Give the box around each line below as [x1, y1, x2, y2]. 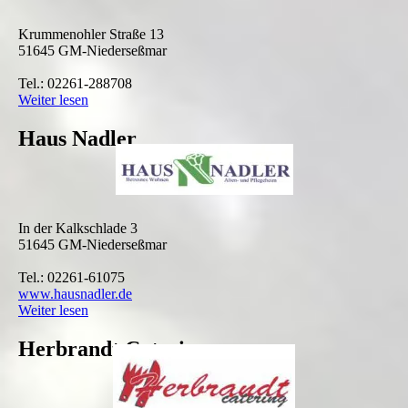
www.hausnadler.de [18, 286, 132, 302]
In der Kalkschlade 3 [18, 220, 138, 237]
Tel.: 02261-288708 [18, 76, 132, 92]
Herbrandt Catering [18, 337, 208, 362]
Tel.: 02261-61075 [18, 270, 125, 286]
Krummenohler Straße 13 [18, 26, 164, 43]
